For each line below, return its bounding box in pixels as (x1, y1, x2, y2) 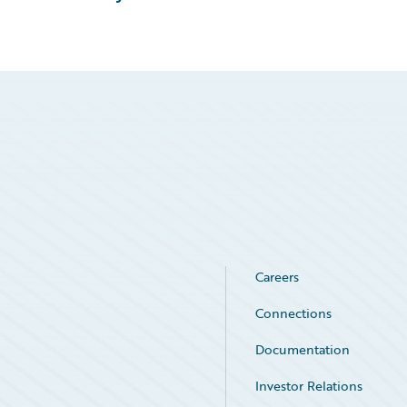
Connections (255, 303, 332, 323)
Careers (255, 267, 299, 286)
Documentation (255, 340, 350, 359)
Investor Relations (255, 376, 362, 395)
